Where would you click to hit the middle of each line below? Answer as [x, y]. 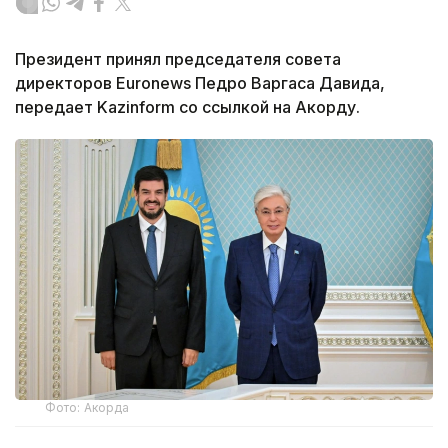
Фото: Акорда [87, 408]
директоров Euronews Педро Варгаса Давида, [200, 83]
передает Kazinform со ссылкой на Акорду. [187, 107]
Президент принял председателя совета [178, 59]
